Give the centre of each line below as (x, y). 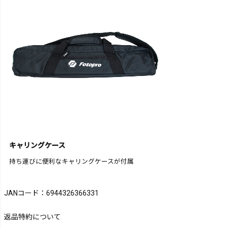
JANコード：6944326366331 (51, 193)
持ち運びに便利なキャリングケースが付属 (71, 162)
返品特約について (32, 217)
